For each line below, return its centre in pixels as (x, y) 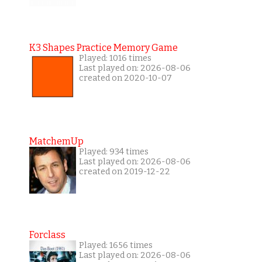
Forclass (47, 235)
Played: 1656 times (116, 246)
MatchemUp (56, 142)
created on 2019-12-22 (124, 172)
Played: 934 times (113, 152)
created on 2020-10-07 (125, 78)
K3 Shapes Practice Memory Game (103, 48)
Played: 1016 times (115, 58)
